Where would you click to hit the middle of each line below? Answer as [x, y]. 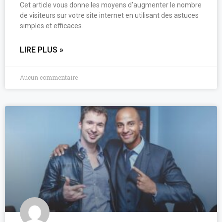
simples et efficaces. [52, 26]
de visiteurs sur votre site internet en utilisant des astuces [109, 15]
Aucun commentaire [49, 77]
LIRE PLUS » [42, 50]
